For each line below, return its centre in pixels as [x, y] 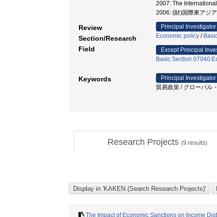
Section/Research [108, 38]
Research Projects [144, 142]
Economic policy [178, 36]
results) [197, 143]
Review [90, 28]
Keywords [95, 79]
